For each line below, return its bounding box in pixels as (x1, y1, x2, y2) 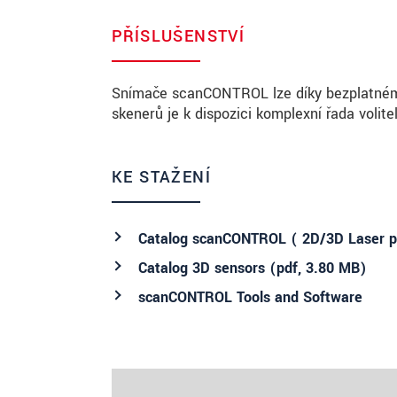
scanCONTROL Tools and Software (138, 286, 362, 307)
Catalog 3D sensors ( (138, 257, 276, 278)
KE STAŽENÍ (112, 165, 211, 189)
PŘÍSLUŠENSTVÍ (112, 24, 245, 48)
